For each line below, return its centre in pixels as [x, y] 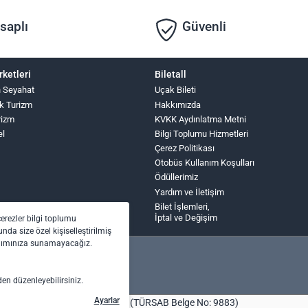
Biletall [171, 75]
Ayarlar [107, 300]
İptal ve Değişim [186, 217]
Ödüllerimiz [177, 177]
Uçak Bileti [176, 90]
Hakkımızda [178, 104]
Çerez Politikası [185, 148]
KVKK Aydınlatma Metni [201, 119]
